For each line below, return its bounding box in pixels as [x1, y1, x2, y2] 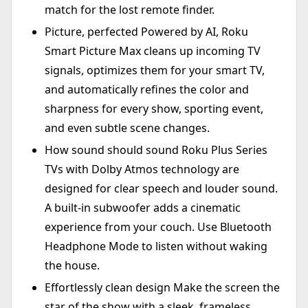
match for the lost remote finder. [45, 1, 214, 17]
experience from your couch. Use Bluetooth [45, 219, 272, 234]
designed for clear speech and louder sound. [45, 180, 278, 196]
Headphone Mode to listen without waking [45, 238, 267, 254]
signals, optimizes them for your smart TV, [45, 62, 265, 78]
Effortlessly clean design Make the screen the [45, 279, 280, 295]
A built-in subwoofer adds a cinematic [45, 199, 241, 215]
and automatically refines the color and [45, 81, 249, 97]
